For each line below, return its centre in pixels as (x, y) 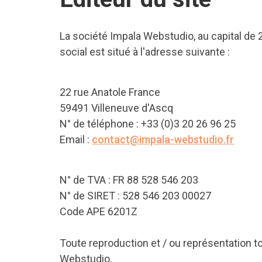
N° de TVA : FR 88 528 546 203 (129, 180)
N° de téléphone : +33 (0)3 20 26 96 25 (148, 124)
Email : (75, 139)
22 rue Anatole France (110, 92)
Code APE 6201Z (99, 211)
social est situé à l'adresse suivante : (145, 52)
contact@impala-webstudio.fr (163, 139)
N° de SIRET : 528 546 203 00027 (135, 196)
